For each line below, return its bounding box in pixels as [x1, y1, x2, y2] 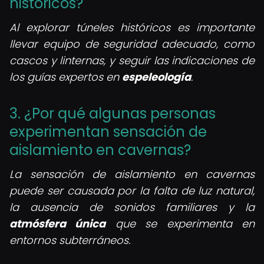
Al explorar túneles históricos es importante [9, 20, 255, 35]
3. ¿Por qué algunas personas [9, 104, 216, 123]
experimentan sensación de [9, 122, 207, 141]
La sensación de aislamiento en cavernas [9, 167, 255, 181]
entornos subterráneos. [9, 233, 130, 247]
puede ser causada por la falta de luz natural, [9, 183, 255, 198]
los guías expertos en [9, 70, 122, 84]
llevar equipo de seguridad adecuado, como [9, 37, 255, 51]
